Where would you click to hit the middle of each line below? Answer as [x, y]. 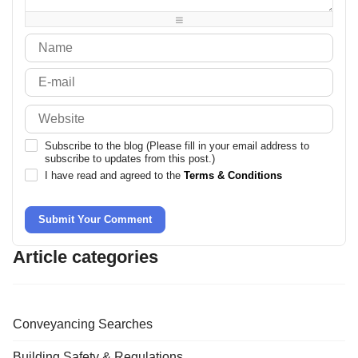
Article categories [86, 257]
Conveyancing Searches [83, 324]
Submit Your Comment [95, 219]
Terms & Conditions [233, 175]
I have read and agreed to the [114, 175]
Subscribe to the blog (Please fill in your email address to [177, 145]
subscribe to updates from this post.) [130, 158]
